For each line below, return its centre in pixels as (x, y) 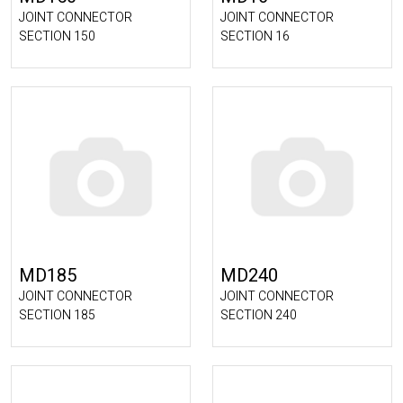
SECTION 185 (57, 315)
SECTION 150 (57, 36)
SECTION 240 (259, 315)
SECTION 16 (255, 36)
